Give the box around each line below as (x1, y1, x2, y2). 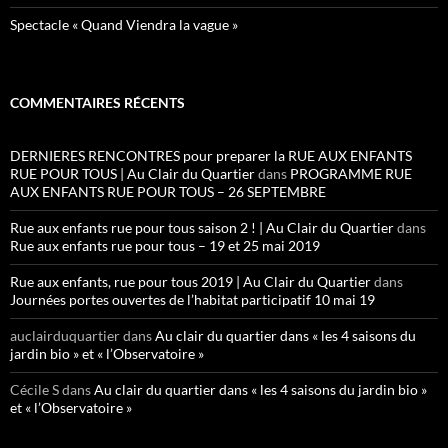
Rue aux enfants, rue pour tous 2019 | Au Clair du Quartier (10, 273, 371, 291)
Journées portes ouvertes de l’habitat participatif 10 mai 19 (10, 291, 375, 309)
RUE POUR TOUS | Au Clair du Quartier (10, 165, 255, 183)
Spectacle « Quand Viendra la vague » (10, 16, 238, 34)
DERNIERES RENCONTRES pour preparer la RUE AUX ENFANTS (10, 147, 412, 165)
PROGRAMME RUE (290, 165, 412, 183)
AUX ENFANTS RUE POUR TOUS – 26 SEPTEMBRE (10, 183, 326, 201)
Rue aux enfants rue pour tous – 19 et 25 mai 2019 (10, 237, 320, 255)
